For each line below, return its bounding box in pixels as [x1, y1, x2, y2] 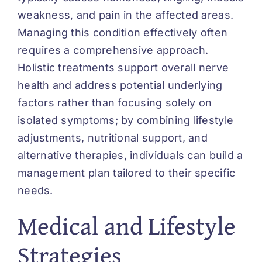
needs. [18, 184, 53, 196]
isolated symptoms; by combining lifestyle [18, 113, 234, 126]
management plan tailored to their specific [18, 166, 236, 179]
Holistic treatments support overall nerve [18, 61, 229, 74]
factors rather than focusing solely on [18, 96, 212, 109]
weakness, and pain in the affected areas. [18, 8, 234, 21]
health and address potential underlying [18, 78, 223, 91]
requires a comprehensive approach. [18, 43, 209, 56]
